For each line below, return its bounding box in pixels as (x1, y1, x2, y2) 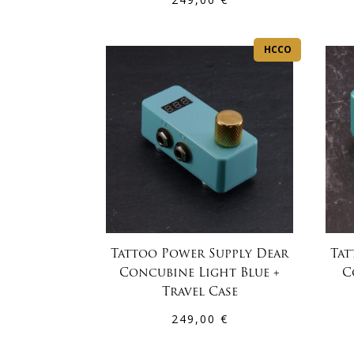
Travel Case (161, 287, 238, 299)
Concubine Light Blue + (119, 268, 281, 281)
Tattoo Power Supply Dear (111, 249, 289, 262)
